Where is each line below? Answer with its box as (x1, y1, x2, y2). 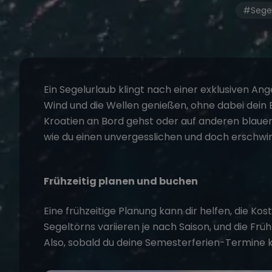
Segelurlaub (59, 83, 116, 97)
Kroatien (44, 114, 84, 129)
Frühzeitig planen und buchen (44, 174, 198, 189)
